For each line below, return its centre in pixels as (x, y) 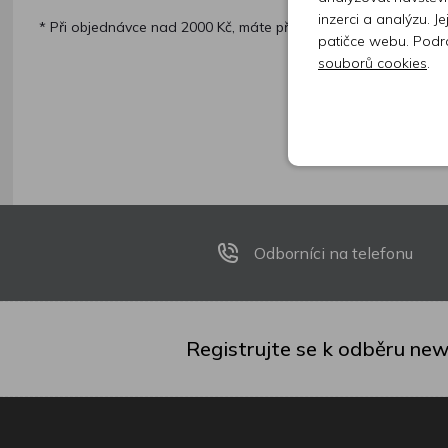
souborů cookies (372, 63)
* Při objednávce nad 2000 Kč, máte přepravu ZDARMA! (220, 27)
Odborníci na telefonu (333, 253)
